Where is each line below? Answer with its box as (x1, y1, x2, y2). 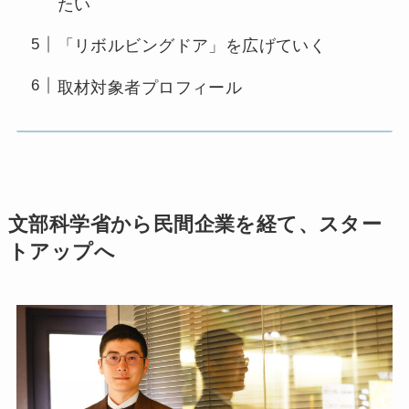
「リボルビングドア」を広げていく (57, 37, 327, 56)
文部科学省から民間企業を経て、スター (7, 213, 383, 236)
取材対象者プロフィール (57, 78, 243, 97)
